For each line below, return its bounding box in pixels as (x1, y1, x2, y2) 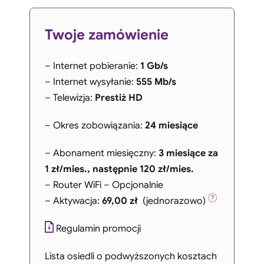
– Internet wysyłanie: (44, 76, 136, 88)
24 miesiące (144, 120, 198, 132)
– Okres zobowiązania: (44, 120, 145, 132)
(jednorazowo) (140, 195, 208, 207)
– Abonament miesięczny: (44, 147, 156, 160)
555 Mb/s (136, 76, 176, 88)
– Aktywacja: (44, 195, 102, 207)
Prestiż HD (94, 92, 143, 104)
